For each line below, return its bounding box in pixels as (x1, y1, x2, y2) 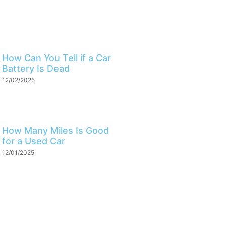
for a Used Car (2, 136, 65, 147)
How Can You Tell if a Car (2, 52, 111, 64)
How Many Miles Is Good (2, 125, 109, 136)
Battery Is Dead (2, 63, 70, 74)
